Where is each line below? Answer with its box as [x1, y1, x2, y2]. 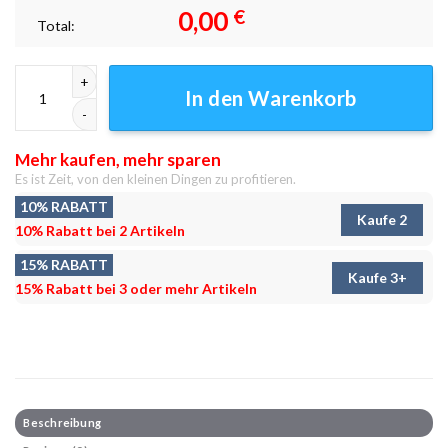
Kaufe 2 [357, 210, 407, 228]
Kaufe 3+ [348, 268, 407, 286]
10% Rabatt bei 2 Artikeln [15, 222, 185, 240]
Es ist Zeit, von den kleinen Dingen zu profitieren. [15, 170, 296, 187]
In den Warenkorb [185, 86, 357, 111]
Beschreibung [23, 415, 102, 429]
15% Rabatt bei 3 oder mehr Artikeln [15, 280, 257, 298]
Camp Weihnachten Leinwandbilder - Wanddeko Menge [14, 66, 347, 83]
